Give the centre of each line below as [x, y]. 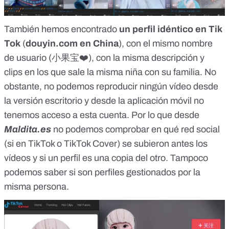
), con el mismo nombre [166, 43]
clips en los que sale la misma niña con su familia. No [110, 72]
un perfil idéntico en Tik [170, 29]
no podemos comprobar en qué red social [135, 129]
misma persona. [37, 186]
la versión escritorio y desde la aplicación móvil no [104, 100]
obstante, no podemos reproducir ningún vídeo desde [111, 86]
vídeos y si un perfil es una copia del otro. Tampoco [106, 158]
